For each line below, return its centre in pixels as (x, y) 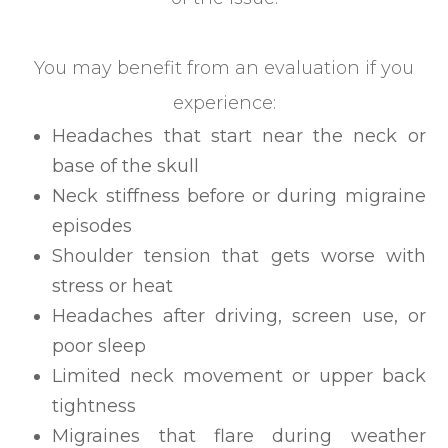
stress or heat (113, 286)
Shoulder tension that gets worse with (239, 256)
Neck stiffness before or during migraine (239, 196)
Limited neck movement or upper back (239, 376)
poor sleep (99, 346)
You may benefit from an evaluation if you (224, 68)
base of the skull (126, 166)
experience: (224, 103)
